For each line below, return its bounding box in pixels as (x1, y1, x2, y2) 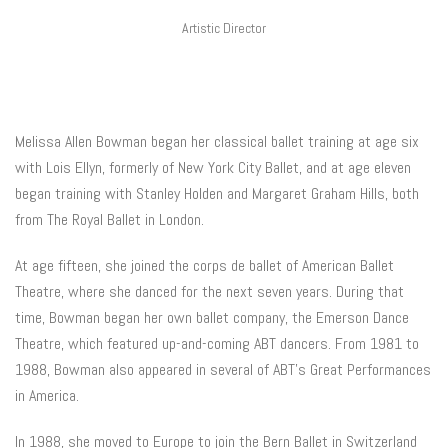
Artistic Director (182, 19, 266, 37)
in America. (15, 385, 79, 406)
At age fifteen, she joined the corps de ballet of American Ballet (15, 255, 394, 276)
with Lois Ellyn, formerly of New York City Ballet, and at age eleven (15, 157, 411, 178)
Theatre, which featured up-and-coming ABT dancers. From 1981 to (15, 333, 419, 354)
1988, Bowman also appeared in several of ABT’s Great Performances (15, 359, 431, 380)
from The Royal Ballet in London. (15, 209, 204, 230)
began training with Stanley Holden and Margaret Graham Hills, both (15, 183, 419, 204)
